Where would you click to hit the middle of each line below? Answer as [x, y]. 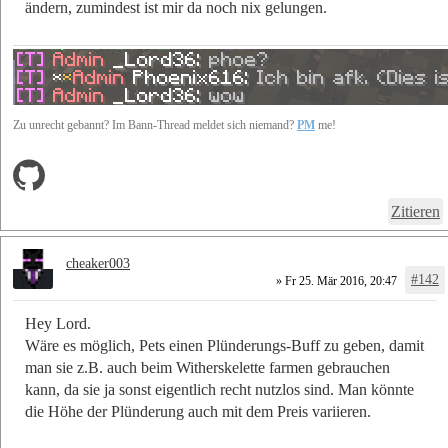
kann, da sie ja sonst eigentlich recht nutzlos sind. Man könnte [219, 390]
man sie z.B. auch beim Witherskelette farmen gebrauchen [207, 368]
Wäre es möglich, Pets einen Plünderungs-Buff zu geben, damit [224, 346]
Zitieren [415, 212]
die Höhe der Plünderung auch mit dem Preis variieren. [198, 412]
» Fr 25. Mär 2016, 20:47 [335, 281]
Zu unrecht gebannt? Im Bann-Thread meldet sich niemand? [155, 125]
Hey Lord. [58, 324]
